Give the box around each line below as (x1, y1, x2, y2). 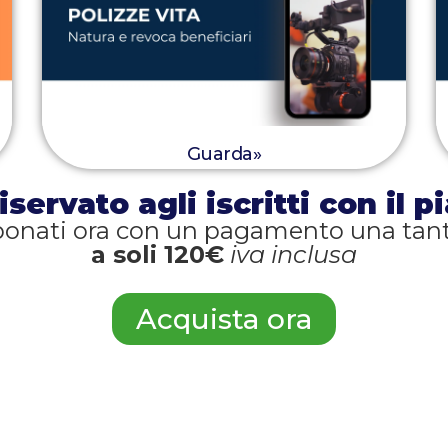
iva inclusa (230, 239, 357, 269)
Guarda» (186, 142, 262, 165)
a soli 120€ (91, 239, 224, 269)
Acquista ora (136, 301, 312, 336)
